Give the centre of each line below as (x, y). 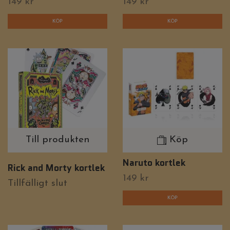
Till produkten (57, 140)
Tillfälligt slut (37, 183)
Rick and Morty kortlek (56, 167)
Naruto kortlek (154, 163)
